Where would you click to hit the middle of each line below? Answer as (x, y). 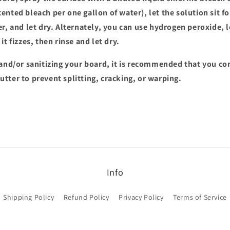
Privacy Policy (141, 197)
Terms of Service (200, 197)
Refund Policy (86, 197)
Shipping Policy (29, 197)
